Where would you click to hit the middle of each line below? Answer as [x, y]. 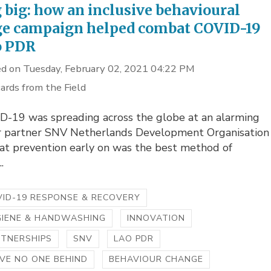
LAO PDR [134, 239]
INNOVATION [156, 218]
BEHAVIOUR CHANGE [156, 260]
